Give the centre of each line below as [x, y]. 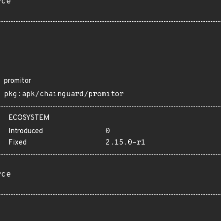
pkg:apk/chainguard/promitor [64, 94]
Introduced [26, 131]
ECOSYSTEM [29, 118]
